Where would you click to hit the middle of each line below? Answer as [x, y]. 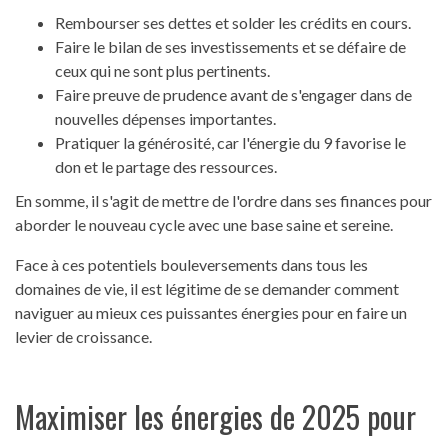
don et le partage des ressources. [166, 167]
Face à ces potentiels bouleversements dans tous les [191, 265]
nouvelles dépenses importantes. [165, 119]
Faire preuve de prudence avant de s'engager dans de [233, 95]
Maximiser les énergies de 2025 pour [215, 417]
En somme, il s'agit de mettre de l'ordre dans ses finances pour [223, 201]
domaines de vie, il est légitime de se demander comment [207, 289]
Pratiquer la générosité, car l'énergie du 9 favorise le [230, 143]
